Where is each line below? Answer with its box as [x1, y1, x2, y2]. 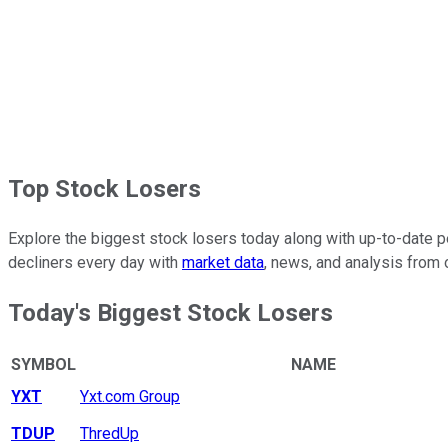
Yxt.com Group [80, 387, 180, 407]
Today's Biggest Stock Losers [8, 298, 333, 327]
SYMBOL [11, 355, 76, 375]
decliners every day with [8, 252, 182, 272]
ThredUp [80, 424, 139, 444]
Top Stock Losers [8, 174, 201, 203]
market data [182, 252, 264, 272]
